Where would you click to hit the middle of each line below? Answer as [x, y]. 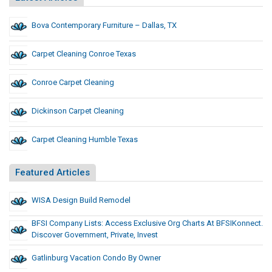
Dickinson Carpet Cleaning [78, 111]
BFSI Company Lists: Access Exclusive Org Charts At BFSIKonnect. [147, 223]
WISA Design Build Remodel [81, 200]
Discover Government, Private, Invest [95, 235]
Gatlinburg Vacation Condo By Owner [96, 258]
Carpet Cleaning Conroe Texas [84, 54]
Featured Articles [53, 173]
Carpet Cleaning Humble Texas [85, 140]
